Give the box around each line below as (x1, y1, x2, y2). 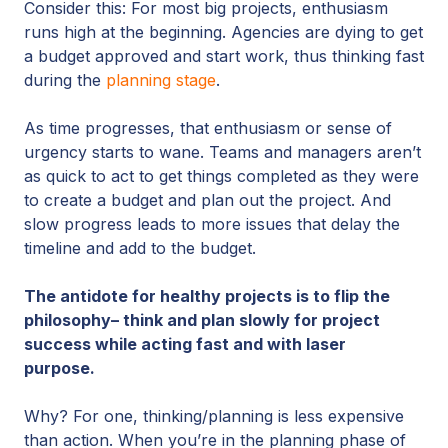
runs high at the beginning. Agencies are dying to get (24, 21, 423, 42)
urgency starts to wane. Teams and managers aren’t (24, 141, 421, 162)
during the (24, 69, 106, 90)
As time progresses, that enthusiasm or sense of (24, 117, 392, 138)
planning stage (106, 69, 216, 90)
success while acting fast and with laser (24, 333, 346, 354)
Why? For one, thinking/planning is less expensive (24, 405, 404, 426)
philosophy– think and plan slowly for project (24, 309, 380, 330)
